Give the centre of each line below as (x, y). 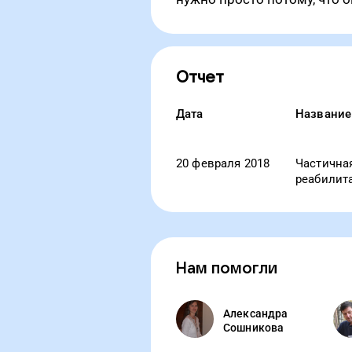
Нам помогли (227, 269)
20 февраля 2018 (223, 163)
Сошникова (254, 328)
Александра (256, 313)
